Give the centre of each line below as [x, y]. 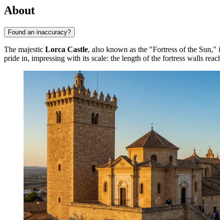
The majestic [25, 49]
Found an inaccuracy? [39, 32]
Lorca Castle [67, 49]
